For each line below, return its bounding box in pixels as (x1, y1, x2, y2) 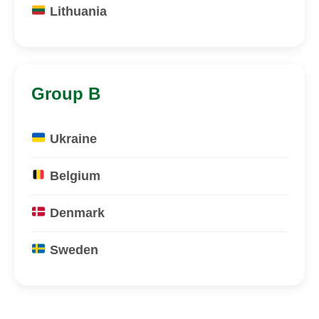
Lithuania (46, 4, 107, 19)
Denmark (46, 205, 105, 220)
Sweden (46, 242, 98, 257)
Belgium (46, 168, 100, 183)
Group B (31, 83, 100, 103)
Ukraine (46, 131, 97, 146)
